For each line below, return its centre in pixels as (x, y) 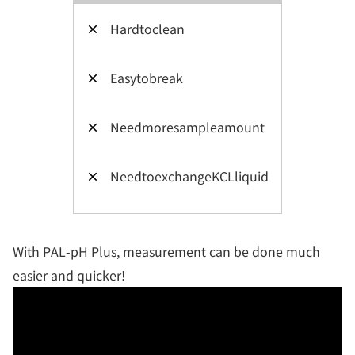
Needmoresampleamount (187, 127)
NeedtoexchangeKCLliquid (189, 176)
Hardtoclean (147, 29)
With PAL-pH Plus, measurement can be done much (166, 252)
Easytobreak (147, 78)
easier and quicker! (69, 275)
